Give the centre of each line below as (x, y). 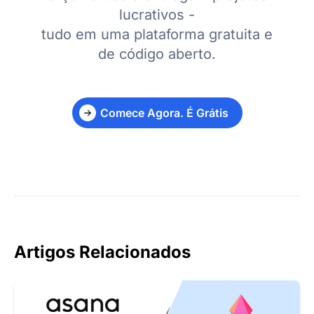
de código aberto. (157, 54)
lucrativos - (157, 15)
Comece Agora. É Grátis (164, 113)
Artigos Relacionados (102, 252)
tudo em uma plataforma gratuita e (157, 35)
